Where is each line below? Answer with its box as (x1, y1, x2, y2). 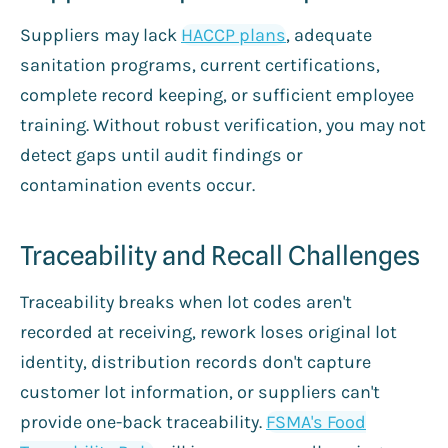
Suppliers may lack (20, 23, 181, 46)
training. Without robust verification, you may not (20, 113, 426, 136)
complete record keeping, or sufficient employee (20, 83, 414, 106)
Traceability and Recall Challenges (20, 239, 420, 271)
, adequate (286, 23, 372, 46)
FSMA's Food (266, 410, 366, 433)
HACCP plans (181, 23, 286, 46)
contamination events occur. (20, 173, 255, 196)
